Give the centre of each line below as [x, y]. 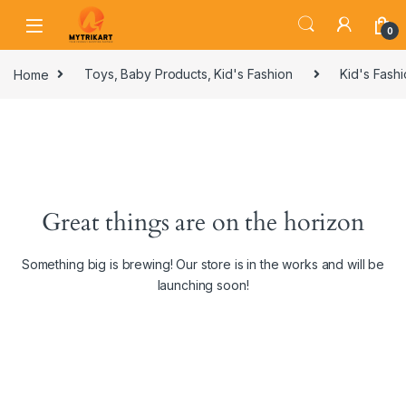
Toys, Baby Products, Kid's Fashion [188, 74]
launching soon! [203, 285]
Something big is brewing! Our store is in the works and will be [203, 265]
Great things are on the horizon [203, 223]
